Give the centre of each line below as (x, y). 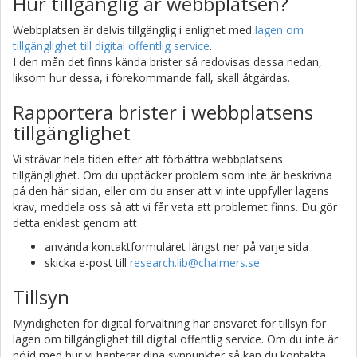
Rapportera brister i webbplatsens (163, 112)
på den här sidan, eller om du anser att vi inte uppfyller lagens (171, 191)
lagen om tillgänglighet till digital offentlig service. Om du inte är (175, 339)
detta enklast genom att (75, 223)
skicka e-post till (87, 263)
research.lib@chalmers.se (195, 263)
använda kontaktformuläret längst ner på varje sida (177, 247)
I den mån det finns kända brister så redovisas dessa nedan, (167, 62)
